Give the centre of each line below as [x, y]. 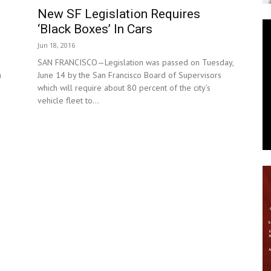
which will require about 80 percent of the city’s [124, 88]
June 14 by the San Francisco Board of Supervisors [129, 75]
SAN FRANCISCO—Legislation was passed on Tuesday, [135, 63]
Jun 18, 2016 [56, 45]
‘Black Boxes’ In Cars [95, 29]
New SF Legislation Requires [119, 14]
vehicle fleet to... [68, 101]
